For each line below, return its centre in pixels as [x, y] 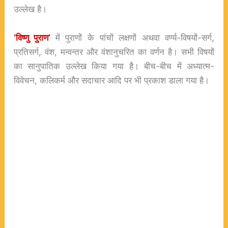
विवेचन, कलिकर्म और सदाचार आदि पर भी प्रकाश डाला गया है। [111, 80]
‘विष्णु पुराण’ [32, 37]
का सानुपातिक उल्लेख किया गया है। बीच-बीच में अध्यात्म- [114, 66]
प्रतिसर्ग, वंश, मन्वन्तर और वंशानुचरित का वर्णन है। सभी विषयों [114, 51]
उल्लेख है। [30, 9]
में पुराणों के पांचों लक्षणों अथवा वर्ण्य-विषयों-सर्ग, [135, 37]
